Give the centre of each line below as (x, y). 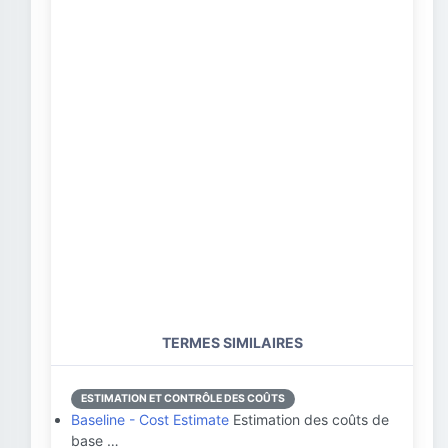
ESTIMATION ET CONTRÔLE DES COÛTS (183, 398)
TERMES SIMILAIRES (232, 342)
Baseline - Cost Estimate (150, 419)
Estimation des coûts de (309, 419)
